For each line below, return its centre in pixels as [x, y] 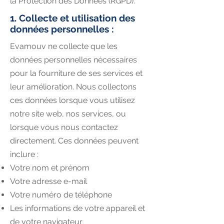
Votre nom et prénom [50, 168]
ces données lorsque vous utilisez [72, 100]
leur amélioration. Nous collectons [73, 87]
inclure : [24, 154]
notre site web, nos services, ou [68, 114]
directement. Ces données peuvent [74, 141]
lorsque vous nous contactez [64, 127]
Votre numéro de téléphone [61, 195]
